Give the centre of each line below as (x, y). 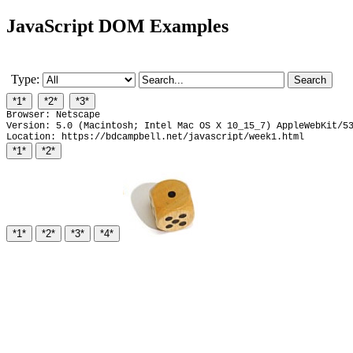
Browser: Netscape (53, 115)
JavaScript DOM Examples (117, 26)
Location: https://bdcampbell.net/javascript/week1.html (155, 137)
